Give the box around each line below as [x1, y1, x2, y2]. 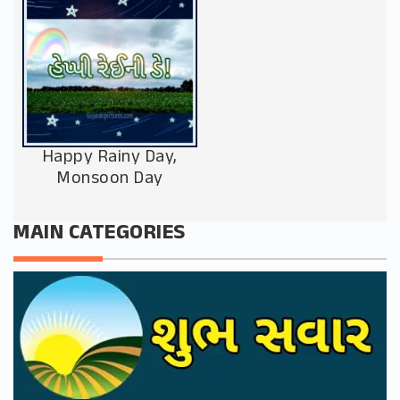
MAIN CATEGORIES [13, 217, 186, 251]
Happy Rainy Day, [41, 143, 178, 171]
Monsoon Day [56, 164, 163, 193]
